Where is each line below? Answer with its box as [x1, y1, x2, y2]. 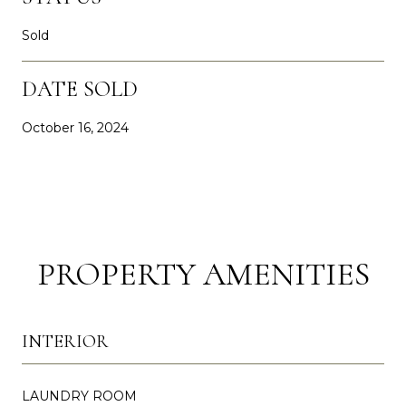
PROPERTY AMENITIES [36, 254, 370, 294]
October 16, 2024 [22, 119, 129, 136]
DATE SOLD [22, 75, 138, 102]
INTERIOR [22, 330, 109, 353]
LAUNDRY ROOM [22, 387, 137, 404]
